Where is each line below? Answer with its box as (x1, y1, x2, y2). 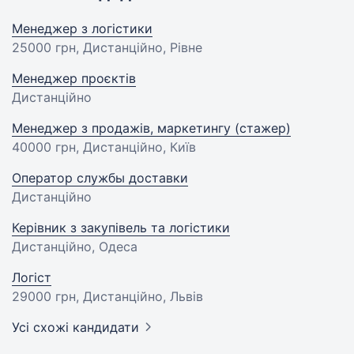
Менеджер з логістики (12, 21, 153, 36)
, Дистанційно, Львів (76, 288, 203, 304)
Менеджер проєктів (12, 70, 136, 86)
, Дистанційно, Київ (76, 139, 196, 155)
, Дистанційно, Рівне (76, 40, 202, 55)
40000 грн (12, 139, 76, 155)
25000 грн (12, 40, 76, 55)
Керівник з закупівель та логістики (12, 220, 230, 235)
